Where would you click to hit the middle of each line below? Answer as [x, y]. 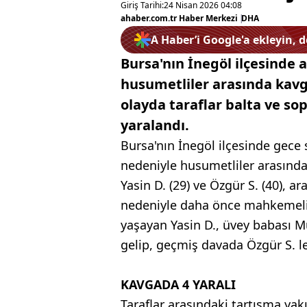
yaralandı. [155, 125]
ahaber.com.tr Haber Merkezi [179, 18]
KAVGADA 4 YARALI [178, 284]
